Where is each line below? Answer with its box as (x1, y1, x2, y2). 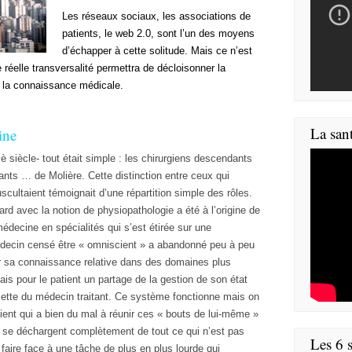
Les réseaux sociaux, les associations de (62, 10, 251, 22)
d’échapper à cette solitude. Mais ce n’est (62, 45, 252, 57)
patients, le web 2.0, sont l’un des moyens (62, 27, 255, 39)
